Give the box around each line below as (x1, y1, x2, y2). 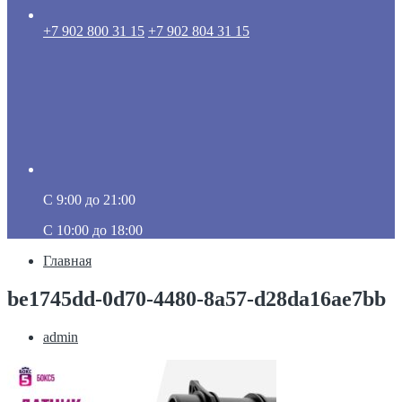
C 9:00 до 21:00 (43, 192, 135, 207)
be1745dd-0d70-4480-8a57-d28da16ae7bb (7, 286, 386, 310)
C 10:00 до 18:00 (43, 223, 143, 238)
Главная (43, 253, 92, 268)
